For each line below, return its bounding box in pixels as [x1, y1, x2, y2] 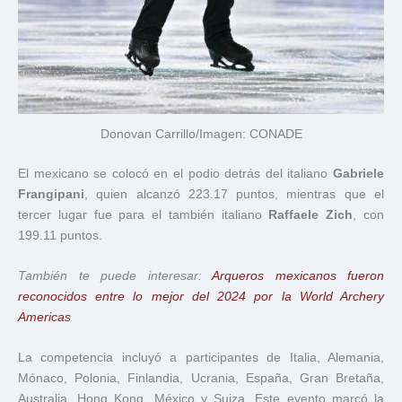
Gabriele [333, 166, 384, 180]
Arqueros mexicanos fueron [212, 268, 384, 283]
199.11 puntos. [18, 228, 102, 242]
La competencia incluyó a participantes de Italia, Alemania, [18, 350, 384, 364]
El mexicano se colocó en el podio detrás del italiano [18, 166, 333, 180]
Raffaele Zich [268, 207, 354, 222]
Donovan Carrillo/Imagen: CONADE [100, 127, 302, 142]
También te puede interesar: [18, 268, 212, 283]
